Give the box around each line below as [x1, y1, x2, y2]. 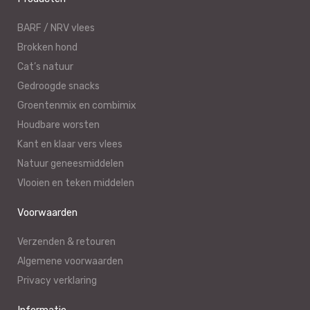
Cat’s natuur [17, 60, 73, 73]
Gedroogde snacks [17, 80, 100, 92]
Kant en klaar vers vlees [17, 138, 122, 150]
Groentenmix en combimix [17, 99, 136, 111]
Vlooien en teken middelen [17, 176, 134, 189]
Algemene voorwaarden [17, 255, 123, 267]
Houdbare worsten [17, 118, 100, 131]
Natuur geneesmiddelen [17, 157, 124, 170]
